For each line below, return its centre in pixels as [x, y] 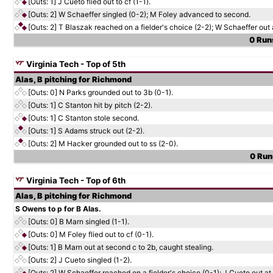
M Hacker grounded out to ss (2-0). [118, 144]
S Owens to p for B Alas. [58, 209]
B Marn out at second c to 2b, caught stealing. [136, 247]
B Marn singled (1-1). [94, 222]
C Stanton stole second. [98, 118]
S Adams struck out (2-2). [101, 131]
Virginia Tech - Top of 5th [75, 64]
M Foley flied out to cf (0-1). [106, 234]
